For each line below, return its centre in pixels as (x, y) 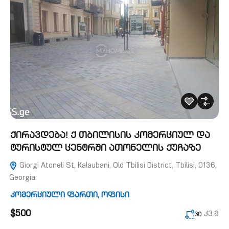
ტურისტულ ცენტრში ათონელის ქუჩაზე (106, 149)
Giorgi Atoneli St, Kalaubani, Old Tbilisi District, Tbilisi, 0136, (117, 166)
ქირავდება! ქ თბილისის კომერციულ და (110, 136)
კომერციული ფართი (54, 196)
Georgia (22, 178)
